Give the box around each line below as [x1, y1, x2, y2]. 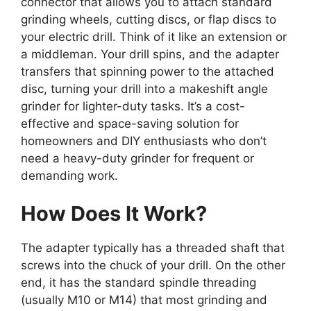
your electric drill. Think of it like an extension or [21, 29, 287, 44]
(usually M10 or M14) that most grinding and [21, 293, 267, 308]
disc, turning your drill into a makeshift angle [21, 81, 268, 96]
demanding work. [21, 168, 118, 183]
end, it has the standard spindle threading [21, 276, 256, 290]
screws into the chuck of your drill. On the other [21, 258, 285, 273]
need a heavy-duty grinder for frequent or [21, 151, 254, 165]
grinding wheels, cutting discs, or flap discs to [21, 12, 276, 26]
